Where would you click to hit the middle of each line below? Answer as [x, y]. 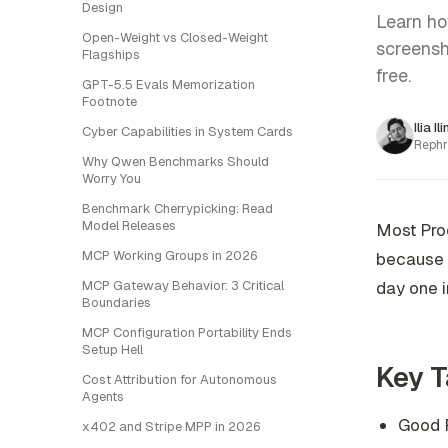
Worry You [111, 178]
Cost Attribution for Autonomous [179, 379]
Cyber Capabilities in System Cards [187, 131]
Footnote [109, 101]
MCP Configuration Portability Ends [187, 332]
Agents [103, 396]
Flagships [111, 54]
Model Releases [129, 225]
